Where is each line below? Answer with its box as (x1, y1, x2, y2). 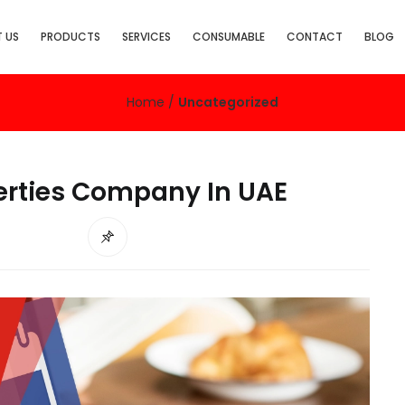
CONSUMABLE (192, 28, 265, 44)
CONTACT (286, 28, 343, 44)
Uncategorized (178, 92, 278, 111)
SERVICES (121, 28, 171, 44)
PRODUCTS (40, 28, 100, 44)
